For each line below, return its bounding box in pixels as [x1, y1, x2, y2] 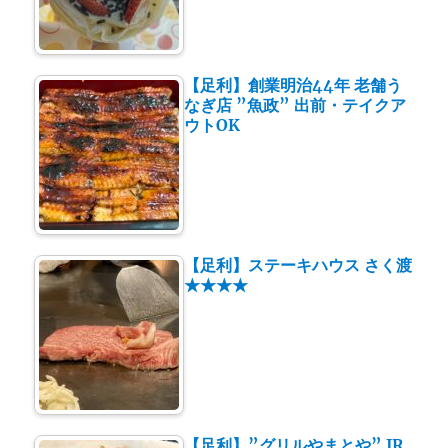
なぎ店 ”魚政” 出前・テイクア [184, 95, 407, 116]
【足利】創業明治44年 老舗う [184, 75, 403, 96]
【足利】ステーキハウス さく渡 [184, 255, 413, 276]
